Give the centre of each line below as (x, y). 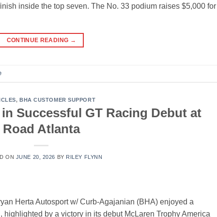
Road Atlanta (41, 129)
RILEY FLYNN (84, 157)
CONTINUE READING (38, 40)
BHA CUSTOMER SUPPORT (57, 100)
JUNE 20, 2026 (35, 157)
